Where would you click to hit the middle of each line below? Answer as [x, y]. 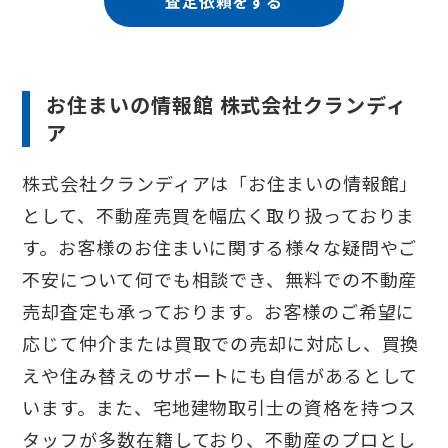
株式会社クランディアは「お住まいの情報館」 [220, 183]
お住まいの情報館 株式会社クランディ [226, 105]
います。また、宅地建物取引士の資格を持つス [220, 407]
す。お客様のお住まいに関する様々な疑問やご [220, 247]
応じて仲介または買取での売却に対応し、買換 [221, 343]
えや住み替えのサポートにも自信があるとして [220, 375]
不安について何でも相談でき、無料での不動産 [220, 279]
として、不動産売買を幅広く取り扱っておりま [219, 215]
